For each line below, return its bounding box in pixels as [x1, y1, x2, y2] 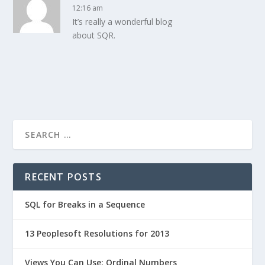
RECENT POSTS [25, 170, 102, 184]
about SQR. [72, 30, 116, 41]
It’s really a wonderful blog [72, 16, 173, 28]
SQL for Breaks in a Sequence [25, 199, 146, 211]
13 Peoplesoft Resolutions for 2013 [25, 228, 170, 240]
